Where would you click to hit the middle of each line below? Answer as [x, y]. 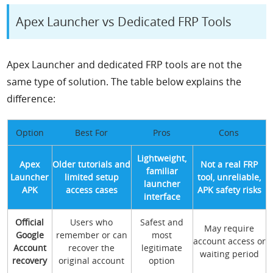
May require [229, 229]
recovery [30, 261]
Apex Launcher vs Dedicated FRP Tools [124, 22]
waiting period [229, 254]
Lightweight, [162, 158]
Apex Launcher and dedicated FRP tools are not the [125, 65]
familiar [162, 171]
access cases [91, 190]
